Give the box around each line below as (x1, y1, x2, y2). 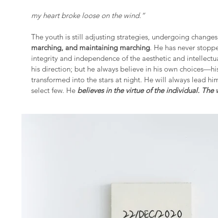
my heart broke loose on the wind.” (31, 11, 145, 20)
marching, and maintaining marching (31, 43, 150, 52)
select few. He (31, 86, 77, 95)
